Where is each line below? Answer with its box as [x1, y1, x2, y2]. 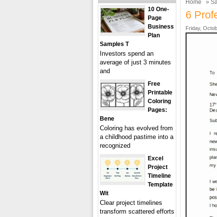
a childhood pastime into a [100, 133, 173, 140]
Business [148, 23, 174, 30]
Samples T [100, 41, 129, 47]
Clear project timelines [100, 199, 162, 206]
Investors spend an [100, 50, 154, 57]
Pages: [148, 107, 167, 113]
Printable [148, 89, 172, 96]
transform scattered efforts [100, 208, 174, 215]
